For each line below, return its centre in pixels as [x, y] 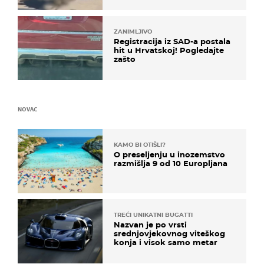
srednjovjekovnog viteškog [169, 234]
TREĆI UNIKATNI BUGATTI [153, 215]
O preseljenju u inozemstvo [169, 154]
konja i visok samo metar [166, 242]
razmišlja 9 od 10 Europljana [171, 163]
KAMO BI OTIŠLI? [140, 144]
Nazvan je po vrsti [150, 225]
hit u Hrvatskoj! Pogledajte [169, 50]
